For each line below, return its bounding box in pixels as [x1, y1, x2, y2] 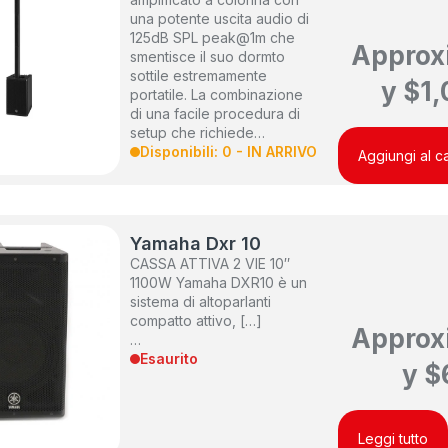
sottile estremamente [130, 67, 268, 85]
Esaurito [140, 350, 199, 368]
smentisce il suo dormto [130, 48, 286, 66]
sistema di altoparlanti [130, 293, 272, 311]
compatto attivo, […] [130, 312, 263, 330]
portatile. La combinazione [130, 86, 304, 104]
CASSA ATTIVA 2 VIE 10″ [130, 255, 291, 273]
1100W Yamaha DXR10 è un [130, 274, 308, 292]
